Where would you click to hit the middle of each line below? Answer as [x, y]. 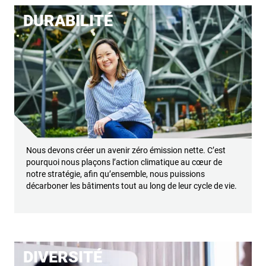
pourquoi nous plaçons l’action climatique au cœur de [124, 162]
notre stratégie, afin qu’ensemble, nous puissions [115, 174]
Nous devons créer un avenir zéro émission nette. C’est [126, 151]
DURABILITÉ [68, 20]
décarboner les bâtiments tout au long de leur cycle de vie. [132, 186]
